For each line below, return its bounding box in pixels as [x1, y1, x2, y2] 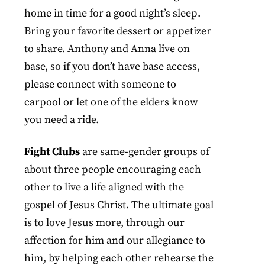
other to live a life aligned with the [24, 180, 185, 194]
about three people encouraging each [24, 163, 202, 176]
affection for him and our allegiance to [24, 234, 206, 247]
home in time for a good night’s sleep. [24, 7, 201, 20]
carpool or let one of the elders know [24, 95, 199, 109]
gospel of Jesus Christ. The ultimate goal [24, 198, 214, 212]
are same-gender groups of [80, 145, 210, 159]
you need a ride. [24, 113, 99, 127]
